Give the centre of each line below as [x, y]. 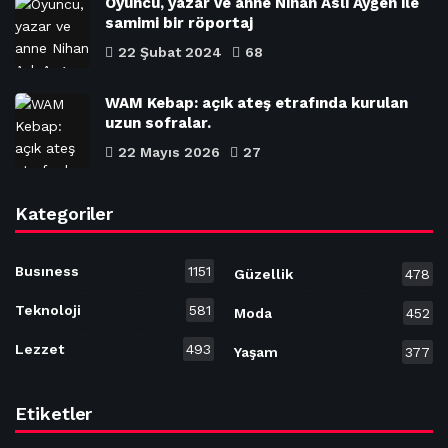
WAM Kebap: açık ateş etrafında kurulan [256, 102]
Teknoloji [48, 309]
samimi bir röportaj [179, 22]
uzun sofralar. [158, 122]
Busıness [47, 270]
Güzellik [263, 274]
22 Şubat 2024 [170, 51]
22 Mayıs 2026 [169, 151]
